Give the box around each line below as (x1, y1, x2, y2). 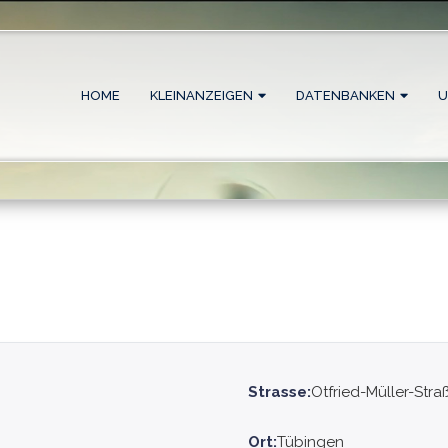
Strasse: (248, 382, 311, 401)
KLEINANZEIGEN (149, 88, 253, 103)
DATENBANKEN (295, 88, 395, 103)
